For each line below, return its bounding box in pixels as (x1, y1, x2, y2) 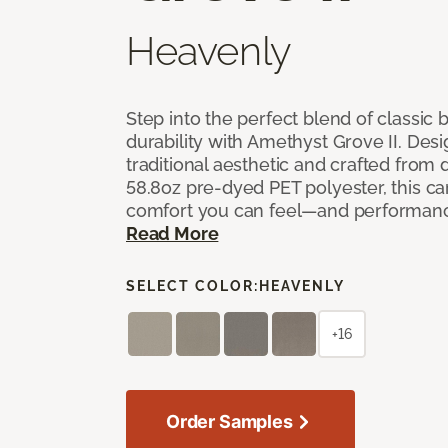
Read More (126, 222, 219, 244)
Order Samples (166, 410, 293, 432)
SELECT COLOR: (126, 277, 259, 294)
